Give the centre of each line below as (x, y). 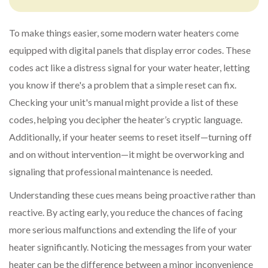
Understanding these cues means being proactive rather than (132, 195)
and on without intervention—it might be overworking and (127, 154)
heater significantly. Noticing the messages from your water (130, 247)
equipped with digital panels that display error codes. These (130, 50)
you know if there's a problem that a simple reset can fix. (123, 85)
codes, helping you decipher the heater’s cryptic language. (126, 120)
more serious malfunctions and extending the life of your (123, 230)
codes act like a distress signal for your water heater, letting (130, 68)
